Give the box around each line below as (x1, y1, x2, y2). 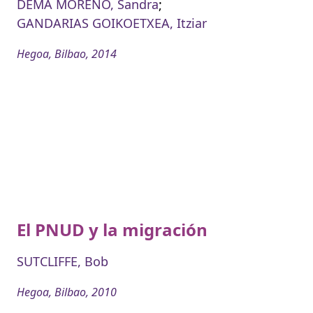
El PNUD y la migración (17, 217, 208, 241)
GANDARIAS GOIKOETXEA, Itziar (17, 14, 207, 31)
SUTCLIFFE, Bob (17, 252, 108, 270)
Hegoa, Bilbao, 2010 (17, 284, 117, 300)
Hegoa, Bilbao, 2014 (17, 45, 117, 61)
